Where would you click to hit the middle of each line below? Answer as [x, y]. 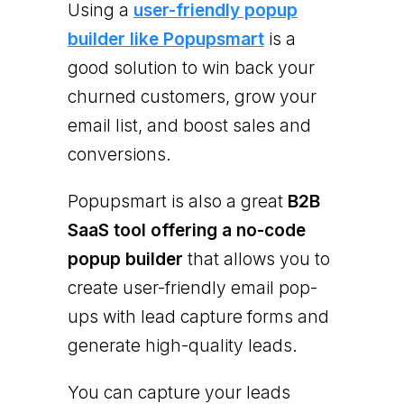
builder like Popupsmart [165, 39]
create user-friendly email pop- [192, 288]
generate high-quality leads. [182, 345]
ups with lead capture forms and [198, 317]
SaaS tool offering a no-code [186, 230]
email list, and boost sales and [189, 125]
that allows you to [256, 259]
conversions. [119, 154]
